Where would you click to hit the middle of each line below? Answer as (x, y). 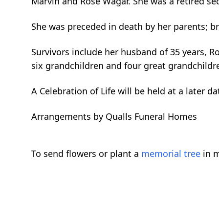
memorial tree (171, 154)
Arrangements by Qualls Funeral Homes (114, 117)
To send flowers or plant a (86, 154)
